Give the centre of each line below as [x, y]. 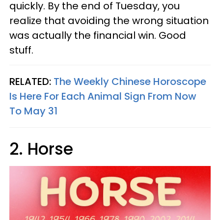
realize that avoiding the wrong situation [109, 21]
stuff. [21, 50]
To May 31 [33, 111]
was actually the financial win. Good [98, 35]
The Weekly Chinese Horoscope [130, 82]
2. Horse [41, 149]
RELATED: [31, 82]
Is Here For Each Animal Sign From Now [103, 96]
